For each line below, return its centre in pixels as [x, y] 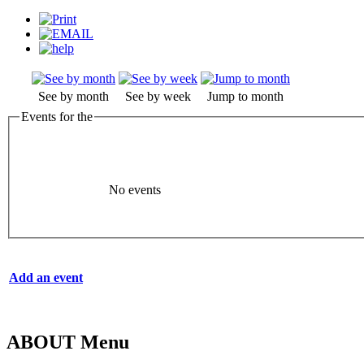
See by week [158, 96]
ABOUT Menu [68, 342]
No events [135, 190]
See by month [74, 96]
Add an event [46, 278]
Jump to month [245, 96]
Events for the [57, 116]
